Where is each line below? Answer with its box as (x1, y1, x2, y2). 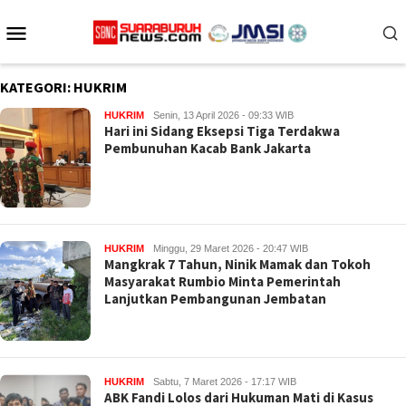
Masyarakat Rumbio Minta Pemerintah (104, 273, 341, 290)
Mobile (29, 42, 104, 70)
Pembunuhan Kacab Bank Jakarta (104, 140, 311, 157)
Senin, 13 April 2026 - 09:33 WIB (153, 110, 294, 121)
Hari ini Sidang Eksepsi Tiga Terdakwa (104, 122, 340, 140)
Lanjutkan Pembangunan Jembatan (104, 290, 326, 307)
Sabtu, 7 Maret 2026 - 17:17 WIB (153, 376, 296, 387)
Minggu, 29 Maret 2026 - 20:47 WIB (153, 243, 308, 254)
